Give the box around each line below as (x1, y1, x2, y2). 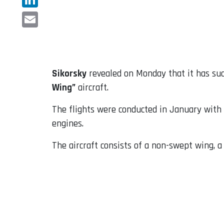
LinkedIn (22, 9, 55, 22)
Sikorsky (52, 67, 86, 80)
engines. (52, 117, 83, 130)
